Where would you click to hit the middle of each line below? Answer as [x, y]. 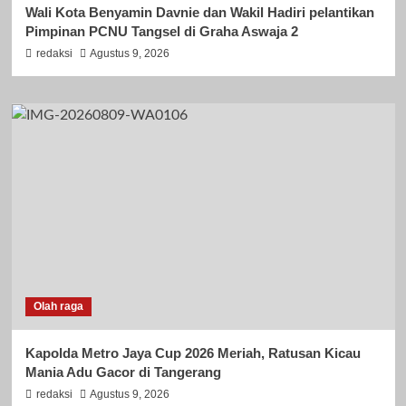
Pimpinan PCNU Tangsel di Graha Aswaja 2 [161, 32]
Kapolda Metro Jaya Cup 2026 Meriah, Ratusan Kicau [193, 353]
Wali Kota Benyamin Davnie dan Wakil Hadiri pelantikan [199, 13]
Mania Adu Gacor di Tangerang [123, 372]
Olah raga [58, 307]
